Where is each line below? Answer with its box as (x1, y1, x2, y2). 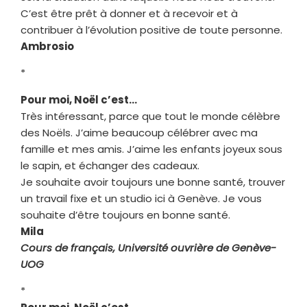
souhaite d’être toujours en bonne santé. (21, 207, 230, 222)
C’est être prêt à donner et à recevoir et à (21, 5, 238, 21)
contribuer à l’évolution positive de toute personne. (21, 22, 282, 37)
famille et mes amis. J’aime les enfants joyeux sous (21, 141, 282, 156)
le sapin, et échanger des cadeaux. (21, 158, 199, 173)
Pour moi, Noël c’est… (21, 92, 137, 107)
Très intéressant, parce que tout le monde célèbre (21, 108, 280, 123)
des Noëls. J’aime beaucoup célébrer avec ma (21, 125, 258, 140)
